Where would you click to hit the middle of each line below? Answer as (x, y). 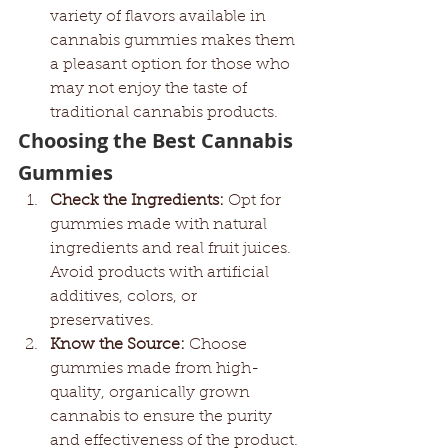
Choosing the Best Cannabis (158, 140)
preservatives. (102, 321)
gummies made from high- (154, 369)
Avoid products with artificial (161, 273)
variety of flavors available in (160, 17)
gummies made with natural (160, 225)
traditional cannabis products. (164, 113)
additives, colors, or (125, 297)
